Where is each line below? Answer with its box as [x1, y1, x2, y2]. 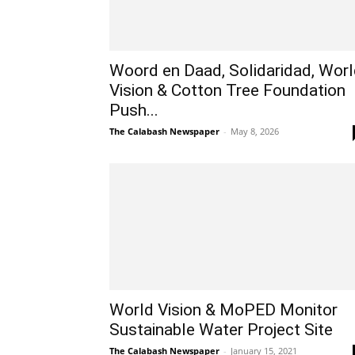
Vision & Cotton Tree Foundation [109, 81, 345, 100]
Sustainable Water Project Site [109, 320, 333, 339]
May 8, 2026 [231, 125, 279, 137]
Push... [109, 101, 158, 120]
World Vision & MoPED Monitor [109, 300, 338, 319]
